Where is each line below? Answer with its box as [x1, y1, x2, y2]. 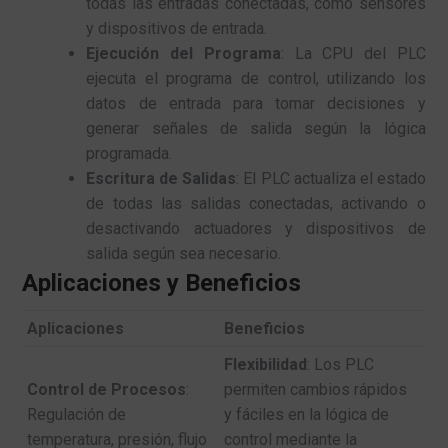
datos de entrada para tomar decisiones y [86, 93, 426, 113]
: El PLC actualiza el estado [236, 168, 426, 188]
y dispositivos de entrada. [86, 18, 268, 38]
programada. [86, 143, 173, 163]
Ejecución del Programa [86, 43, 281, 63]
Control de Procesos [27, 379, 187, 399]
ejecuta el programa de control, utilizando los [86, 68, 426, 88]
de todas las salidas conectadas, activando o [86, 193, 426, 213]
